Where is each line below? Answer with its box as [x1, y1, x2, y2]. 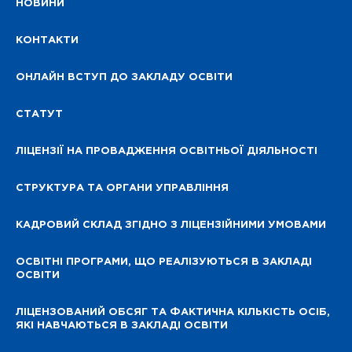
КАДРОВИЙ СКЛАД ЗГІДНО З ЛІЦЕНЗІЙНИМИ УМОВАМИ [16, 221, 326, 230]
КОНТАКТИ [16, 36, 79, 46]
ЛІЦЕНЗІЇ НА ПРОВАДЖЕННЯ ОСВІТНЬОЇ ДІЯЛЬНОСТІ [16, 147, 317, 156]
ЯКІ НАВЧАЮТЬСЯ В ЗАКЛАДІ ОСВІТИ [16, 321, 228, 331]
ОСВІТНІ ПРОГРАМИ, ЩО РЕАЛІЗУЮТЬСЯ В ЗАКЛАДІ [16, 258, 312, 267]
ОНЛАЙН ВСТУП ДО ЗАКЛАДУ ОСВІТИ [16, 73, 233, 82]
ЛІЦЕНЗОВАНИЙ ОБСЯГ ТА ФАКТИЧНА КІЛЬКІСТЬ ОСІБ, [16, 308, 330, 317]
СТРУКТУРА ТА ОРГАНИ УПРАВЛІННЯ [16, 184, 229, 193]
